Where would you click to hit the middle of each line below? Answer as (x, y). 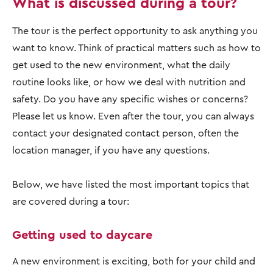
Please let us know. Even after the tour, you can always (133, 116)
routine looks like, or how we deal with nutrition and (129, 82)
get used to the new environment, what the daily (121, 65)
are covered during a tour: (71, 201)
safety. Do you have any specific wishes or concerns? (130, 99)
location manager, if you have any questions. (112, 150)
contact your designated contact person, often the (126, 133)
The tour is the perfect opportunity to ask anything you (135, 30)
